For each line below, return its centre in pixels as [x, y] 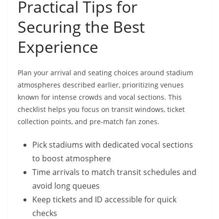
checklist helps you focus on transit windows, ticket [101, 109]
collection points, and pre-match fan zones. [88, 122]
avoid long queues [66, 186]
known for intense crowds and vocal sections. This [100, 97]
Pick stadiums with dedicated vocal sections [113, 145]
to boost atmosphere [72, 159]
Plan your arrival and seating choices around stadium [105, 73]
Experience [58, 47]
